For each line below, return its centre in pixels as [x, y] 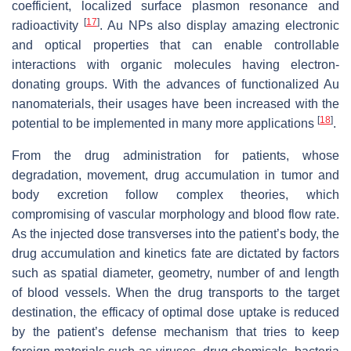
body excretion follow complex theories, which [175, 194]
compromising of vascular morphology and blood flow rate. [175, 214]
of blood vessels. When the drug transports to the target [175, 292]
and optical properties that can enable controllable [175, 45]
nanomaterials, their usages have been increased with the [175, 103]
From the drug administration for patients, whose [175, 155]
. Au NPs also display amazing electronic [219, 25]
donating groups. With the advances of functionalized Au [175, 84]
